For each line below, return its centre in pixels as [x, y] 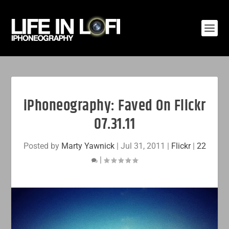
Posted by [42, 146]
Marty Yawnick [88, 146]
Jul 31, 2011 [143, 146]
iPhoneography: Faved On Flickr [114, 106]
